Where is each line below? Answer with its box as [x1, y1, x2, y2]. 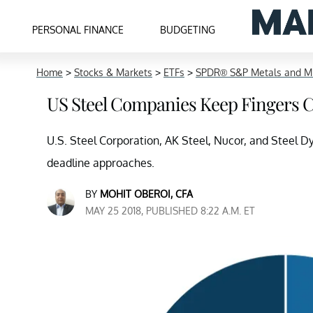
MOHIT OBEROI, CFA [100, 188, 193, 200]
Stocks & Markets [74, 66, 152, 78]
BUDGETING [160, 23, 216, 36]
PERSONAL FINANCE [32, 23, 124, 36]
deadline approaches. [47, 156, 154, 170]
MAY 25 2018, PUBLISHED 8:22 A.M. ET [85, 205, 255, 217]
